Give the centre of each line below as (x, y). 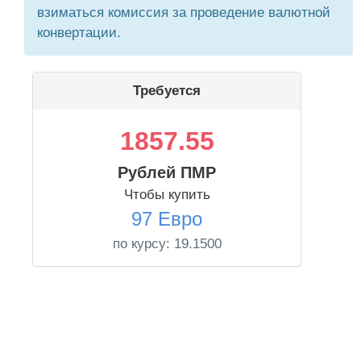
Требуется (167, 91)
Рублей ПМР (167, 172)
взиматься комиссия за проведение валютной (184, 12)
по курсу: (143, 244)
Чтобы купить (167, 195)
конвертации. (79, 33)
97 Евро (167, 219)
